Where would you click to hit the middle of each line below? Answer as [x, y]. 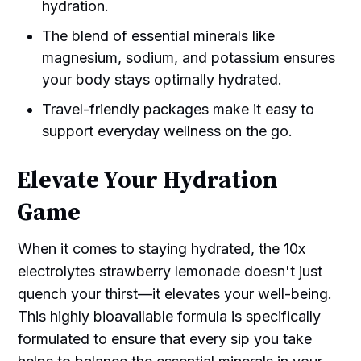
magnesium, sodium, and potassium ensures [189, 58]
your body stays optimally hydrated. [162, 80]
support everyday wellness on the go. [168, 131]
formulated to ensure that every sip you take [165, 339]
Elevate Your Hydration [148, 181]
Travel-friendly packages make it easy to [178, 110]
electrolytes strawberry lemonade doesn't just [170, 272]
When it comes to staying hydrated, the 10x [162, 249]
